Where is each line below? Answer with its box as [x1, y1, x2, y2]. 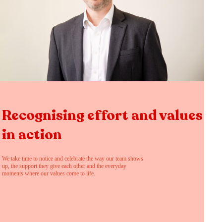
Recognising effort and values [2, 105, 203, 125]
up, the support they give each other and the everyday [2, 162, 126, 169]
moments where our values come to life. [2, 169, 95, 177]
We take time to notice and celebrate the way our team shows [2, 155, 143, 162]
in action [2, 124, 62, 144]
